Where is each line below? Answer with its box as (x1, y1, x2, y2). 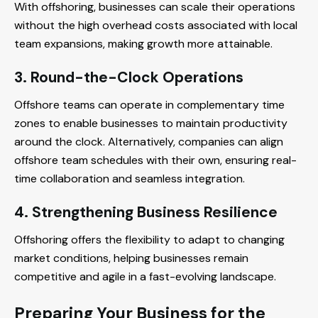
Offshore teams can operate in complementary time (14, 97, 285, 113)
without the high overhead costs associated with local (14, 18, 297, 33)
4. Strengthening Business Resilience (14, 202, 278, 223)
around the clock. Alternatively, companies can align (14, 134, 283, 150)
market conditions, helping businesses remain (14, 251, 248, 266)
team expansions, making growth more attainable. (14, 36, 273, 52)
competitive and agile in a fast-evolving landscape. (14, 269, 276, 285)
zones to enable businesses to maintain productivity (14, 116, 287, 131)
